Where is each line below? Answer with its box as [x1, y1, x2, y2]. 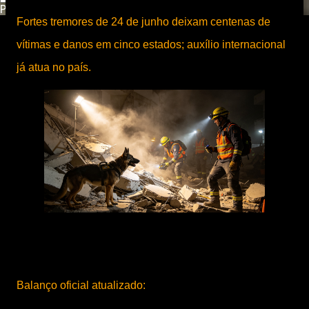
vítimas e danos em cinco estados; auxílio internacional [17, 39, 286, 50]
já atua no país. [17, 61, 91, 73]
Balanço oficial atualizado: [17, 279, 146, 291]
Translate [88, 3, 136, 15]
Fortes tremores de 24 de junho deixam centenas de [17, 16, 270, 28]
